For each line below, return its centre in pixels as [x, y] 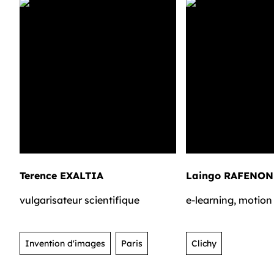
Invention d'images [65, 243]
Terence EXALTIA [61, 175]
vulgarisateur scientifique [80, 200]
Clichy [204, 243]
